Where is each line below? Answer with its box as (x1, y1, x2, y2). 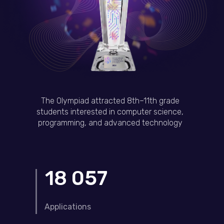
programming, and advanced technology (37, 118, 182, 127)
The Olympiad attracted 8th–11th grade (40, 96, 179, 105)
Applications (44, 202, 91, 211)
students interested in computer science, (36, 107, 183, 116)
